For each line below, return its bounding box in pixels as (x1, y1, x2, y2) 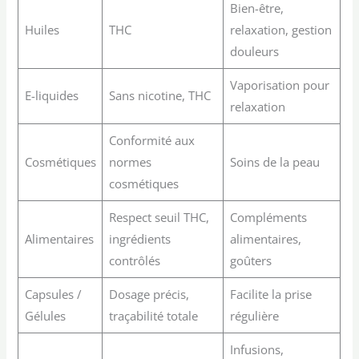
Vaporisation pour (229, 77, 329, 94)
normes (108, 154, 151, 171)
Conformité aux (108, 132, 195, 149)
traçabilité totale (108, 308, 198, 325)
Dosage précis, (108, 286, 189, 303)
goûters (229, 252, 272, 269)
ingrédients (108, 231, 171, 248)
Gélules (24, 308, 66, 325)
